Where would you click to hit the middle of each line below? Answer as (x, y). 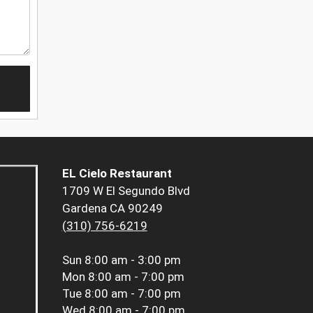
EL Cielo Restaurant (117, 174)
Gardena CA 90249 (112, 209)
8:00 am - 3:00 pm (132, 260)
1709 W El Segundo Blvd (126, 191)
